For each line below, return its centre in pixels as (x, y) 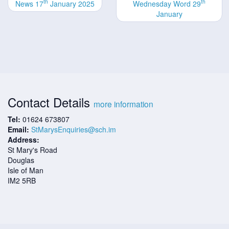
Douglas (21, 160)
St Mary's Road (32, 150)
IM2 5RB (22, 180)
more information (123, 104)
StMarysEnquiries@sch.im (74, 129)
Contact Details (51, 102)
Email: (18, 129)
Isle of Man (26, 170)
